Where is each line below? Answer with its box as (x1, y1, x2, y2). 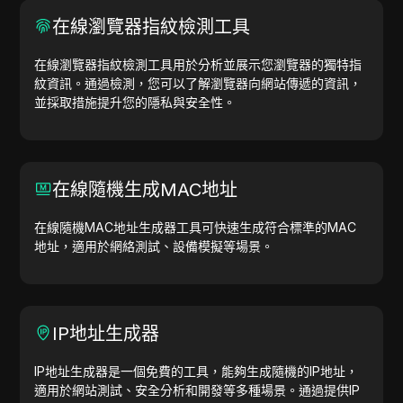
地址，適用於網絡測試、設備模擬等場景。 (34, 238, 274, 254)
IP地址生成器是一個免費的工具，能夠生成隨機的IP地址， (34, 363, 359, 379)
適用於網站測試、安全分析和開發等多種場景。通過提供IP (34, 382, 361, 398)
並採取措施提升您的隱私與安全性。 (34, 94, 237, 110)
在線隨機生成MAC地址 (52, 179, 238, 201)
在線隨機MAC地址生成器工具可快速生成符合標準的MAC (34, 219, 357, 235)
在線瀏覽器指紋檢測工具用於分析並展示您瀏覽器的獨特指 (34, 57, 363, 72)
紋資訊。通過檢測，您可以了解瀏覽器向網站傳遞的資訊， (34, 76, 363, 91)
